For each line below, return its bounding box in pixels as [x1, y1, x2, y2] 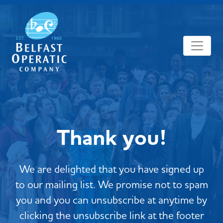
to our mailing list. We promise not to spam [15, 178, 208, 191]
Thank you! [56, 123, 167, 152]
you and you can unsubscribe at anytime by [16, 193, 207, 206]
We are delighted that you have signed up [19, 162, 204, 175]
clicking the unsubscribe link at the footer [19, 209, 204, 222]
